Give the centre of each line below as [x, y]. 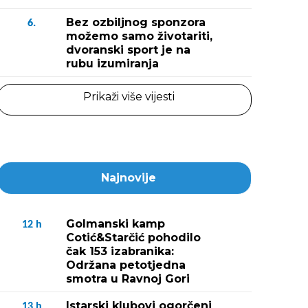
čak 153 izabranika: [120, 251]
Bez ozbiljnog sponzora [136, 22]
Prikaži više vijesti [129, 97]
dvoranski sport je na [128, 50]
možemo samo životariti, [139, 36]
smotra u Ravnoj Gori [128, 279]
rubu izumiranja [112, 64]
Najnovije [129, 178]
